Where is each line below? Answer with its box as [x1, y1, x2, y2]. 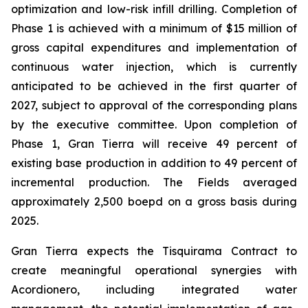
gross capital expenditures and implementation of [11, 41, 297, 54]
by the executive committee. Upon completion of [11, 118, 297, 131]
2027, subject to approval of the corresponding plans [11, 98, 297, 112]
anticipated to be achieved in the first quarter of [11, 79, 297, 93]
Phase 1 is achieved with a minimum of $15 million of [11, 21, 297, 35]
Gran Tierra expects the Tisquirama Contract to [11, 244, 297, 258]
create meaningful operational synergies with [11, 263, 297, 277]
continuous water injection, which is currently [11, 60, 297, 74]
